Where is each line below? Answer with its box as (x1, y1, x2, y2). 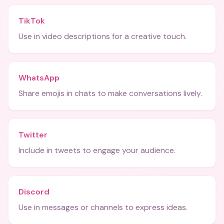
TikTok (18, 15, 45, 26)
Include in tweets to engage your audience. (18, 145, 175, 155)
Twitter (18, 129, 47, 140)
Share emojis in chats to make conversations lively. (18, 88, 202, 98)
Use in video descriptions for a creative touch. (18, 31, 186, 41)
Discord (18, 186, 49, 197)
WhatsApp (18, 72, 59, 83)
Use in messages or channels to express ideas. (18, 202, 187, 212)
